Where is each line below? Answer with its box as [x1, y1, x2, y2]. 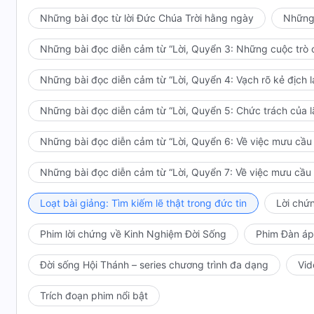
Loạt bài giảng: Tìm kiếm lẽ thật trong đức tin [40, 197, 247, 209]
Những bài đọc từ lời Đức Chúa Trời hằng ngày [40, 12, 254, 24]
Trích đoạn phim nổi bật [40, 289, 148, 301]
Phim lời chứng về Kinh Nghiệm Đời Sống [40, 228, 226, 240]
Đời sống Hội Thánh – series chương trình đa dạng [40, 259, 268, 271]
